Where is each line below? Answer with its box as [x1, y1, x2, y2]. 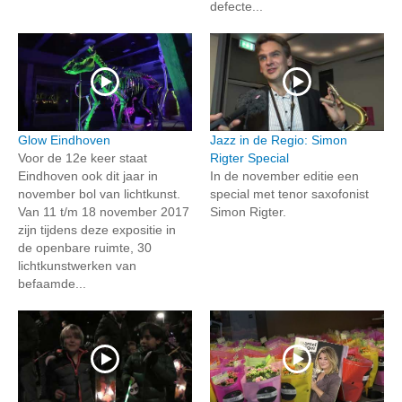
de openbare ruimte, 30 [18, 240, 152, 255]
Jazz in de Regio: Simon [210, 132, 347, 147]
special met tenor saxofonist [210, 186, 369, 201]
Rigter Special [210, 150, 289, 165]
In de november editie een [210, 168, 359, 183]
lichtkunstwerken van [18, 258, 136, 273]
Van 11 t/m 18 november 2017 [18, 204, 189, 219]
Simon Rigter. [210, 204, 286, 219]
